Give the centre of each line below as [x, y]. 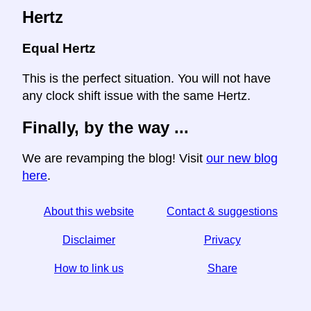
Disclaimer [89, 239]
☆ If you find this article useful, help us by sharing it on [155, 296]
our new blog [242, 158]
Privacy [222, 239]
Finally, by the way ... [106, 128]
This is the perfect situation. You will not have [146, 79]
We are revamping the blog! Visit [114, 158]
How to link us [89, 268]
